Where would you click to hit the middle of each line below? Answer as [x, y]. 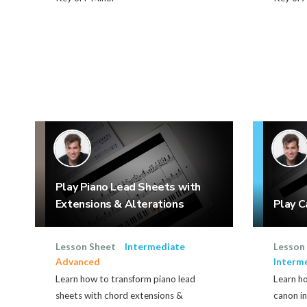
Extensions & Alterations [120, 205]
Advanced [77, 262]
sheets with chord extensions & [119, 296]
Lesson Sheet [85, 247]
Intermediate [155, 247]
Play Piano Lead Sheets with [128, 187]
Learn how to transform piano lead [125, 279]
